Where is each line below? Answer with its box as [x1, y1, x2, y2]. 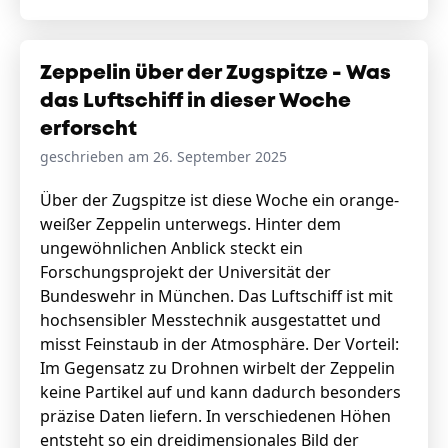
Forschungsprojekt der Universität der [40, 261, 331, 283]
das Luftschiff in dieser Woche [40, 92, 351, 111]
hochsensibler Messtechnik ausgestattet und [40, 309, 381, 331]
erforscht [40, 120, 137, 139]
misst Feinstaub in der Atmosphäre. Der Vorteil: [40, 333, 399, 355]
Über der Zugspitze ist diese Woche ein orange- [40, 189, 399, 211]
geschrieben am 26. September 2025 [40, 147, 287, 166]
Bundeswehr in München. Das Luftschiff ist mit [40, 285, 393, 307]
